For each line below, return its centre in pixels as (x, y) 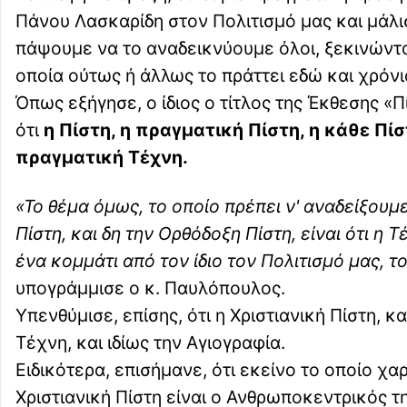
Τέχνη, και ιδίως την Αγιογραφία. (150, 343)
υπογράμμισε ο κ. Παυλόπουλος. (150, 288)
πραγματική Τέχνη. (102, 158)
